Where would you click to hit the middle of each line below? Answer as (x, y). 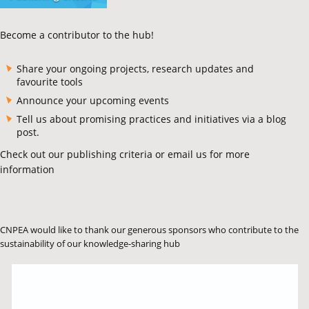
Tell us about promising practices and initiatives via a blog (151, 119)
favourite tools (50, 81)
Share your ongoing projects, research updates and (135, 68)
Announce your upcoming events (93, 100)
